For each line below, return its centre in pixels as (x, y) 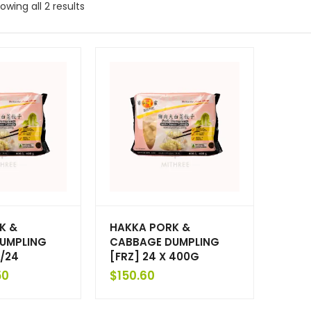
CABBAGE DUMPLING (164, 242)
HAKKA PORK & (150, 228)
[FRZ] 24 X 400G (154, 257)
